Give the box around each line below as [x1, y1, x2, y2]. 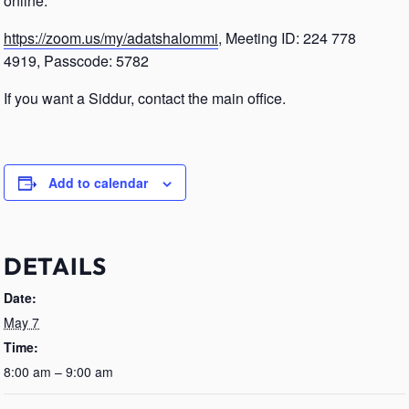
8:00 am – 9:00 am [4, 362, 113, 381]
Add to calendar [48, 173, 148, 192]
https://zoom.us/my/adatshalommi [4, 27, 218, 48]
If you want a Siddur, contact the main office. [4, 88, 286, 109]
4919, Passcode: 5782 [4, 50, 149, 71]
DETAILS [4, 251, 107, 281]
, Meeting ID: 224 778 [218, 27, 356, 48]
